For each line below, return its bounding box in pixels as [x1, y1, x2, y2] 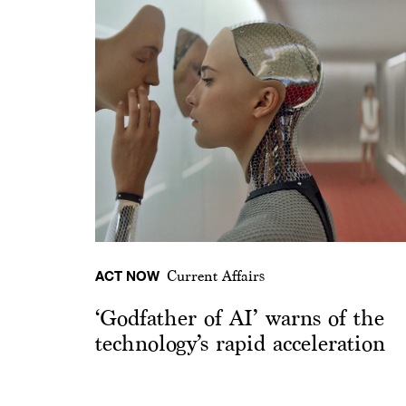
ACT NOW [95, 267, 159, 285]
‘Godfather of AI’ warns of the [95, 306, 384, 331]
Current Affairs [167, 268, 265, 285]
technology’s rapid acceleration [95, 332, 385, 356]
